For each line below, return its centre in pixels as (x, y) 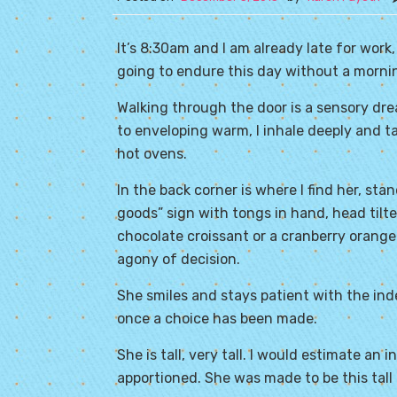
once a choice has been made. (217, 319)
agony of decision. (179, 259)
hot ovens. (152, 154)
